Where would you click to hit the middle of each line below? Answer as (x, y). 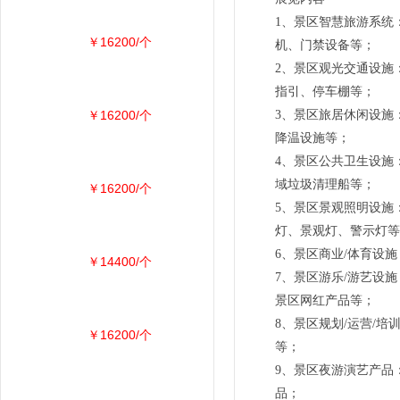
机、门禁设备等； (327, 45)
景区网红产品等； (325, 300)
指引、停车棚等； (327, 92)
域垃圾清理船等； (325, 184)
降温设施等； (314, 138)
